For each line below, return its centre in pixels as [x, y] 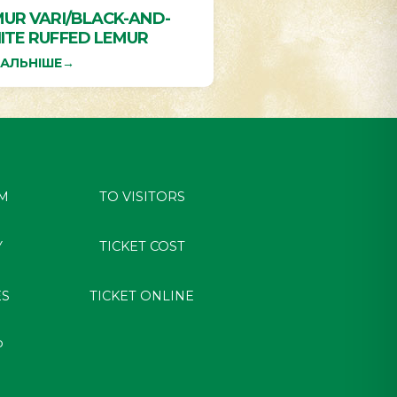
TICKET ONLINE [142, 296]
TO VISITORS [142, 197]
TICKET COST [142, 246]
